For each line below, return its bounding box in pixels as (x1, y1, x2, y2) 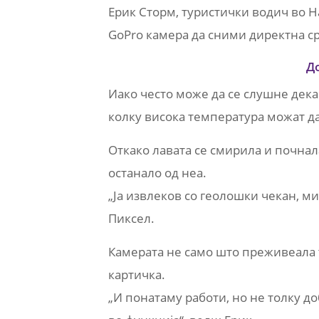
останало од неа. (108, 164, 206, 182)
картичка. (108, 266, 165, 283)
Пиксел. (108, 210, 155, 227)
